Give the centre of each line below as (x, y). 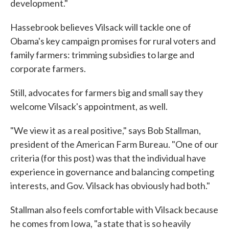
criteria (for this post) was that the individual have (108, 158)
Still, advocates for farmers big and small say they (107, 93)
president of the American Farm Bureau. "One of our (114, 144)
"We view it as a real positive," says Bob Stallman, (106, 130)
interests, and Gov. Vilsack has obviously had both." (110, 186)
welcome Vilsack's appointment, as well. (89, 106)
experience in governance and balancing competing (112, 172)
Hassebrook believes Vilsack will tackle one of (101, 27)
